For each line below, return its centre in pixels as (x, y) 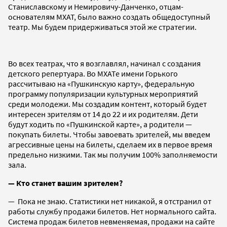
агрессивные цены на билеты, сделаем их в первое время (110, 144)
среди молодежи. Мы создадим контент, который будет (107, 104)
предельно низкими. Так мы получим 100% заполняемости (113, 154)
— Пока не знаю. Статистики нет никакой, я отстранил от (110, 201)
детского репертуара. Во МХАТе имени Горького (93, 73)
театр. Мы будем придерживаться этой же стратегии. (102, 27)
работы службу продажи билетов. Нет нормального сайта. (112, 211)
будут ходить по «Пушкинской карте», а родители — (100, 124)
